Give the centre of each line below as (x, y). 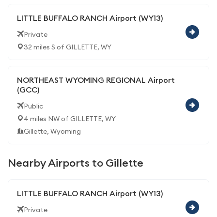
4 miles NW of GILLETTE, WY (70, 119)
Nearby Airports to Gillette (76, 163)
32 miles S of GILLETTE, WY (68, 47)
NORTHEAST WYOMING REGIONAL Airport (96, 80)
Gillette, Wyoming (52, 131)
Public (33, 106)
